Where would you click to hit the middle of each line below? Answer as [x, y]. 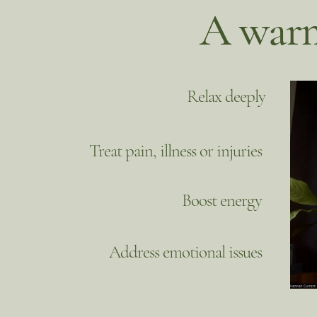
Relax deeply [226, 96]
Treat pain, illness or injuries [175, 151]
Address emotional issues [185, 252]
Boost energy [222, 200]
